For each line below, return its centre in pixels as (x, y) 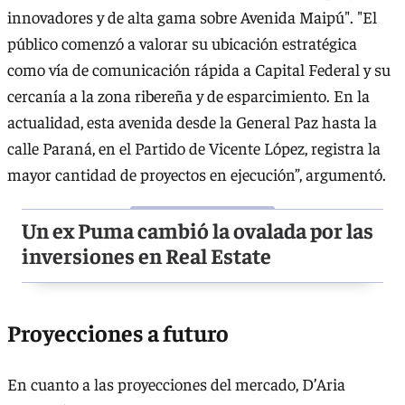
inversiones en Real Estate (146, 254)
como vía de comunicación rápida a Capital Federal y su (199, 69)
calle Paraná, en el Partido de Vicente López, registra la (194, 147)
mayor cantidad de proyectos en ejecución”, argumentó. (197, 174)
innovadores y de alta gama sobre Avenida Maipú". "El (192, 16)
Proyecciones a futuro (118, 332)
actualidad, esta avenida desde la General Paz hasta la (192, 121)
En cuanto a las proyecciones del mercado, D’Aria (176, 383)
